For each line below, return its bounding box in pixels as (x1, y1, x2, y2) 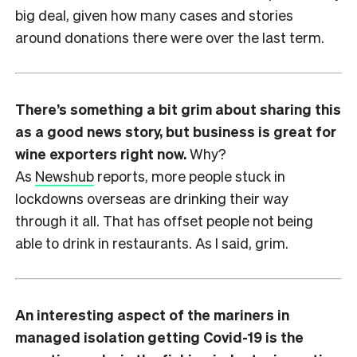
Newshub (35, 166, 94, 185)
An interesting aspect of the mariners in (15, 304, 289, 324)
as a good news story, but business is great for (15, 121, 336, 140)
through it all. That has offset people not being (15, 210, 313, 229)
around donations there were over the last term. (15, 27, 324, 46)
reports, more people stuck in (94, 166, 285, 185)
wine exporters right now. (15, 143, 190, 163)
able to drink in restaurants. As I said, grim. (15, 233, 288, 252)
